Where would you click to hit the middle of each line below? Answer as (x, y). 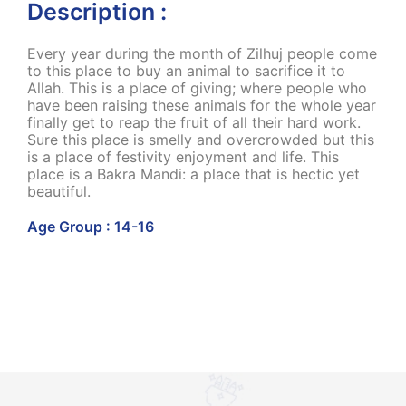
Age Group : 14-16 (91, 227)
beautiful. (59, 192)
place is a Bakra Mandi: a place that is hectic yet (193, 174)
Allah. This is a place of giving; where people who (197, 88)
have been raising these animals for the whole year (202, 106)
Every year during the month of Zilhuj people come (202, 54)
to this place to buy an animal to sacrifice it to (186, 71)
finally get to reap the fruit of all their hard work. (194, 123)
